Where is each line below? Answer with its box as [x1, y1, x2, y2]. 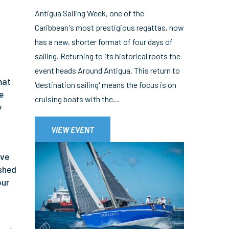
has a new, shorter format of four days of [35, 36, 173, 47]
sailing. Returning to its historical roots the [35, 51, 180, 61]
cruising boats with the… [35, 94, 120, 104]
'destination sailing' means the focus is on [35, 79, 176, 89]
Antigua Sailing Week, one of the [35, 8, 144, 18]
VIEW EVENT [51, 123, 94, 135]
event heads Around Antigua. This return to [35, 65, 180, 75]
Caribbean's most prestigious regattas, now [35, 22, 184, 32]
